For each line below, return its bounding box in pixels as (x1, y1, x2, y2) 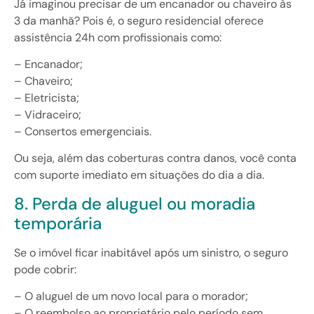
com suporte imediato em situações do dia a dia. (14, 168, 264, 183)
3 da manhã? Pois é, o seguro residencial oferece (14, 13, 264, 28)
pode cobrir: (14, 261, 76, 277)
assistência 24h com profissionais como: (14, 29, 221, 45)
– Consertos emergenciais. (14, 123, 151, 139)
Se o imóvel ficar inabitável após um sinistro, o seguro (14, 245, 288, 260)
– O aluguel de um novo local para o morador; (14, 289, 248, 304)
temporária (14, 212, 102, 234)
